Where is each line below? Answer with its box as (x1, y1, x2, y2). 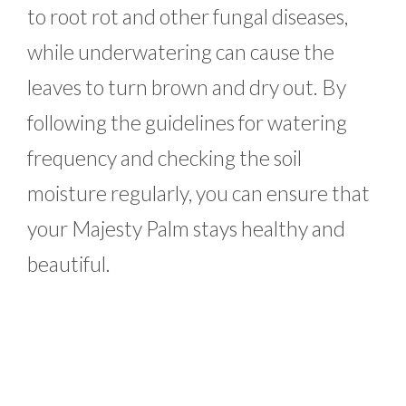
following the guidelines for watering (27, 109, 347, 135)
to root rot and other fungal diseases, (27, 3, 348, 29)
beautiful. (27, 250, 111, 276)
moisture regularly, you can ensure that (27, 179, 370, 206)
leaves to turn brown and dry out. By (27, 73, 346, 100)
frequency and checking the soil (27, 144, 302, 170)
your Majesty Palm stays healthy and (27, 215, 345, 241)
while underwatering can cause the (27, 38, 334, 64)
